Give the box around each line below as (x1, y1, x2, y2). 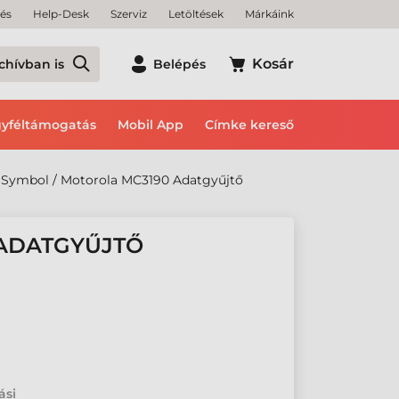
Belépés (153, 56, 206, 72)
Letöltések (168, 7, 224, 20)
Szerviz (110, 7, 147, 20)
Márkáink (245, 7, 294, 20)
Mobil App (118, 117, 183, 133)
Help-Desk (33, 7, 89, 20)
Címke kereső (205, 117, 294, 133)
